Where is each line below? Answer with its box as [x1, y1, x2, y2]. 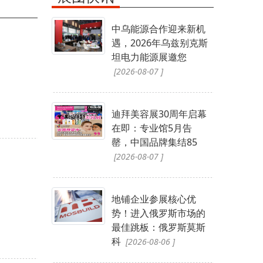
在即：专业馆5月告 [111, 121, 192, 134]
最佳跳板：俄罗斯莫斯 [111, 220, 205, 234]
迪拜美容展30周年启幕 [111, 107, 207, 120]
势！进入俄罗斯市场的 [111, 206, 205, 220]
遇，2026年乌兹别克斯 [111, 36, 208, 49]
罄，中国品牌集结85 [111, 135, 197, 149]
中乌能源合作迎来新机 [111, 22, 205, 35]
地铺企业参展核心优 [111, 192, 196, 205]
